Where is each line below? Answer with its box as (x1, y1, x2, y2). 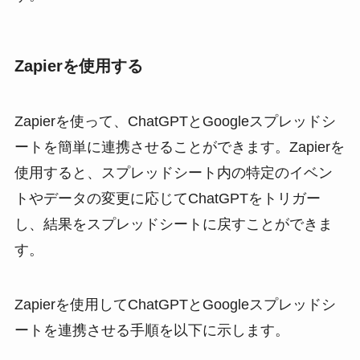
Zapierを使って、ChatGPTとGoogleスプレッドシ (14, 113, 336, 130)
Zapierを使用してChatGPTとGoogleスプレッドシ (14, 297, 336, 313)
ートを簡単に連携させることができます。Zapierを (14, 139, 345, 156)
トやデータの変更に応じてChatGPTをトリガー (14, 190, 321, 207)
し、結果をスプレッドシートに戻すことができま (14, 216, 333, 233)
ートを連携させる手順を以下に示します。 (14, 322, 289, 339)
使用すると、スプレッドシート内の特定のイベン (14, 165, 333, 182)
